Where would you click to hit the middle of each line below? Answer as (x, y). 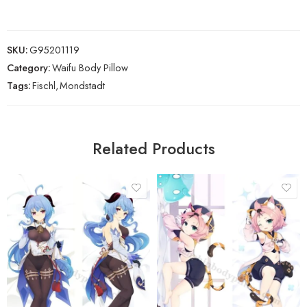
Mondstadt (82, 85)
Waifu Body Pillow (90, 67)
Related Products (153, 148)
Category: (29, 67)
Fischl (44, 85)
